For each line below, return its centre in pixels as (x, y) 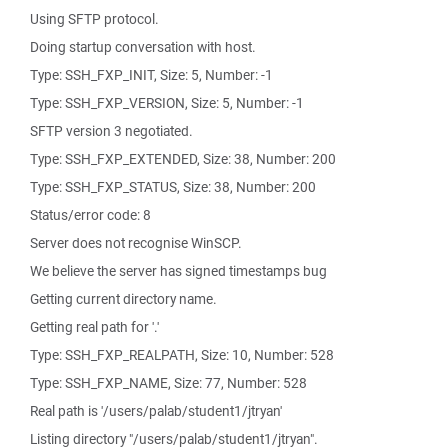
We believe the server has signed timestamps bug (178, 271)
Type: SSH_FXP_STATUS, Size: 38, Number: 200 (173, 187)
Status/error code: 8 (90, 215)
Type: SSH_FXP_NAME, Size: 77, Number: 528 (168, 383)
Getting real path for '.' (94, 327)
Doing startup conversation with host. (143, 47)
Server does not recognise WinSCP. (136, 243)
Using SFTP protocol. (94, 19)
